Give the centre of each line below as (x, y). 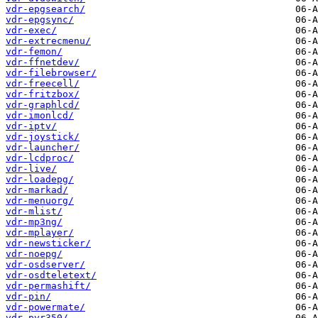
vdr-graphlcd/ (43, 105)
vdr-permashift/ (48, 286)
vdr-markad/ (37, 190)
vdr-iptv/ (31, 126)
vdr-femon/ (34, 52)
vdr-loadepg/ (40, 180)
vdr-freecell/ (43, 84)
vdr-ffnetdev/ (43, 62)
